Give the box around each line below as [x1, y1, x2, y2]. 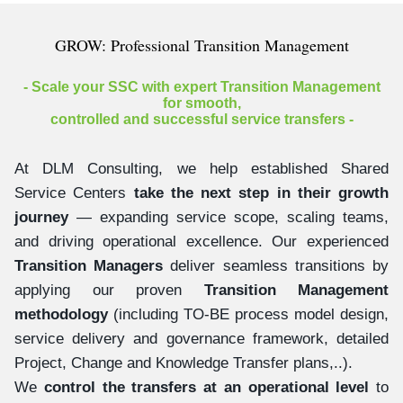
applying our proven [14, 281, 204, 299]
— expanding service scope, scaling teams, [68, 208, 389, 226]
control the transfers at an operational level [43, 378, 370, 396]
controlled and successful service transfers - [49, 111, 354, 127]
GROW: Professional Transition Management [54, 33, 349, 56]
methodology [14, 305, 108, 323]
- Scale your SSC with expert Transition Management [22, 78, 381, 94]
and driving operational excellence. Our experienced [14, 232, 389, 250]
